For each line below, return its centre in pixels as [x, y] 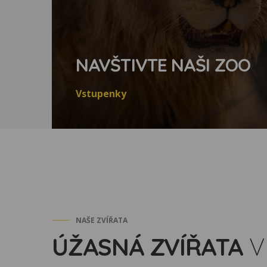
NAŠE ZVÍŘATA [102, 220]
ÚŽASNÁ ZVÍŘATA [148, 247]
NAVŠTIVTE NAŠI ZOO [163, 65]
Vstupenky [101, 94]
